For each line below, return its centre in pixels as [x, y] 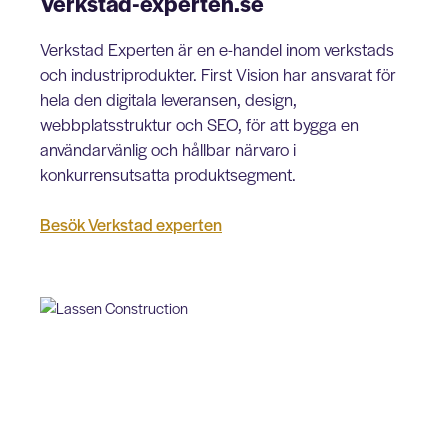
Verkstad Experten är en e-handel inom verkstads [217, 49]
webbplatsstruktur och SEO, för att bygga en [199, 124]
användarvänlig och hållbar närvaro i [168, 149]
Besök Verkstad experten [131, 224]
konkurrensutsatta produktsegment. [168, 174]
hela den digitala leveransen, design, [168, 99]
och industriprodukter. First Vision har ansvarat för [218, 74]
